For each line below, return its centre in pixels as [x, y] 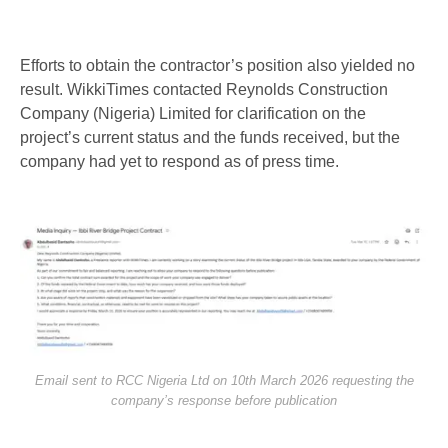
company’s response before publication [224, 401]
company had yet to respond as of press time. [179, 162]
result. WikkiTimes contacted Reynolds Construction [204, 90]
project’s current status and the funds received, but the [210, 138]
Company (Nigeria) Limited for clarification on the [193, 114]
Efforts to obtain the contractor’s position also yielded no [217, 66]
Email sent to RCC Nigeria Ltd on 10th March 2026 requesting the [224, 381]
